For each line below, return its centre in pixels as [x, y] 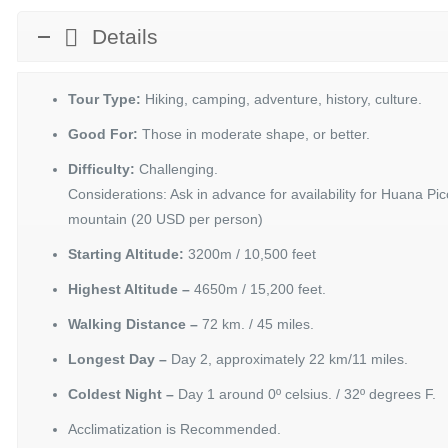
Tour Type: [105, 99]
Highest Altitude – [129, 289]
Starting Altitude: [126, 254]
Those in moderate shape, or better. [254, 134]
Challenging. [177, 169]
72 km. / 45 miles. [256, 324]
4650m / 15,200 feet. [258, 289]
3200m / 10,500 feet [250, 254]
